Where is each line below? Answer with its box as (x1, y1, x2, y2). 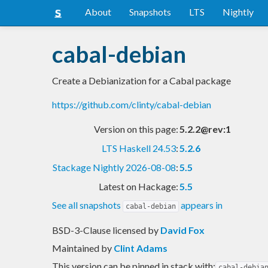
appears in (179, 199, 223, 211)
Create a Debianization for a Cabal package (52, 74, 231, 86)
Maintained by (52, 242, 114, 254)
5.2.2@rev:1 (179, 123, 231, 135)
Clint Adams (114, 242, 167, 254)
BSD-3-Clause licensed (52, 224, 148, 236)
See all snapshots (52, 199, 123, 211)
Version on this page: (94, 123, 178, 135)
